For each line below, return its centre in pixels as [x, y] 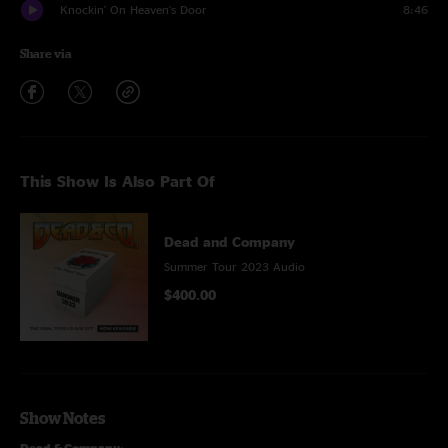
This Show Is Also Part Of [117, 181]
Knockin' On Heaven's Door [133, 9]
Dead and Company [229, 241]
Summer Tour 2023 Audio [234, 266]
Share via [46, 53]
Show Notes [62, 418]
